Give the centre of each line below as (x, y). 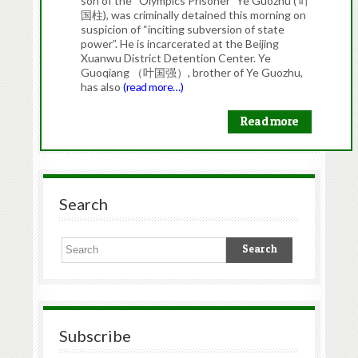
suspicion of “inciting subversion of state (183, 30)
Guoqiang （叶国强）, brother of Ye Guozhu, (192, 73)
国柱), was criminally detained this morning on (194, 15)
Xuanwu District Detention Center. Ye (176, 58)
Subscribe (95, 335)
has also (102, 87)
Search (83, 204)
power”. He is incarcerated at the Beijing (180, 44)
